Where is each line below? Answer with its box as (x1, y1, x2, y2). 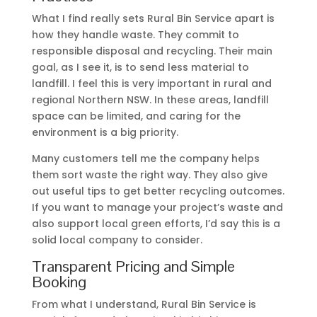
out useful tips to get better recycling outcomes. (31, 183, 284, 198)
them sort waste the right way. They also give (31, 167, 267, 182)
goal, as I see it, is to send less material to (31, 59, 249, 74)
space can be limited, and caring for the (31, 108, 241, 123)
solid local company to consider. (31, 232, 202, 247)
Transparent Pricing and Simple (31, 255, 235, 276)
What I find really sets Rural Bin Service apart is (31, 11, 275, 25)
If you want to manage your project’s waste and (31, 200, 283, 214)
